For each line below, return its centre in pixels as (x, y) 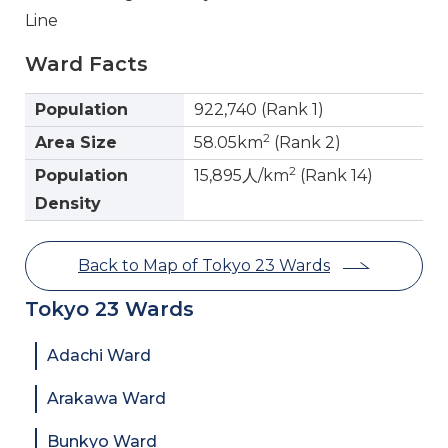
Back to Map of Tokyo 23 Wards (204, 265)
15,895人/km (241, 175)
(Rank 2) (305, 142)
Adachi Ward (99, 355)
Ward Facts (86, 63)
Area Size (76, 142)
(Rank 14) (334, 175)
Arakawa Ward (106, 398)
